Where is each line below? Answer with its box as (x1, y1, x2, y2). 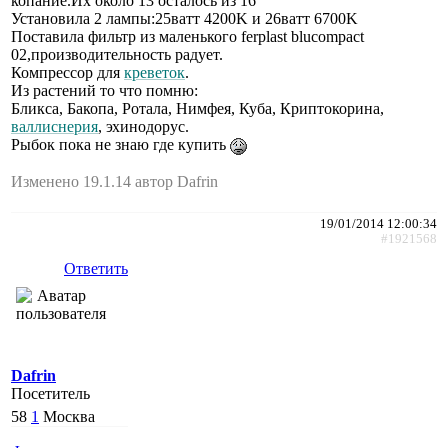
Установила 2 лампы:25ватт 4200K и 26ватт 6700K (11, 9, 358, 27)
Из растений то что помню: (11, 81, 198, 99)
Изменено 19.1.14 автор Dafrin (11, 172, 218, 190)
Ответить (64, 259, 128, 277)
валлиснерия (11, 117, 98, 135)
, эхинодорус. (98, 117, 189, 135)
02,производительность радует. (11, 45, 223, 63)
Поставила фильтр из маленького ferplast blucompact (11, 27, 364, 45)
